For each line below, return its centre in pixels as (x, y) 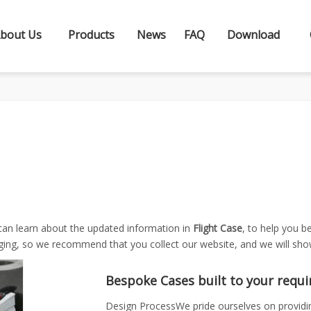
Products (91, 35)
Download (253, 35)
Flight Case (218, 228)
